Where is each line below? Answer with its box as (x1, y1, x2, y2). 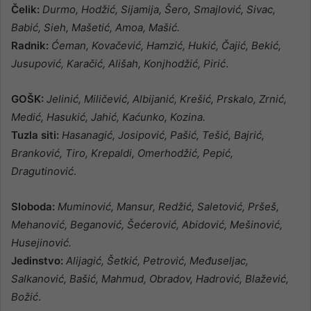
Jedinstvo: (11, 253, 63, 267)
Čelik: (11, 2, 42, 16)
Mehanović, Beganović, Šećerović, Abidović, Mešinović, (11, 217, 283, 231)
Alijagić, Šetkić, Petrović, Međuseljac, (66, 253, 249, 267)
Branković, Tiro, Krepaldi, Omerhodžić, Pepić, (11, 146, 233, 160)
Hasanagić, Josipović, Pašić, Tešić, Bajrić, (62, 128, 264, 142)
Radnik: (11, 38, 49, 52)
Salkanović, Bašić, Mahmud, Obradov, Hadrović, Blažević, (11, 271, 289, 285)
